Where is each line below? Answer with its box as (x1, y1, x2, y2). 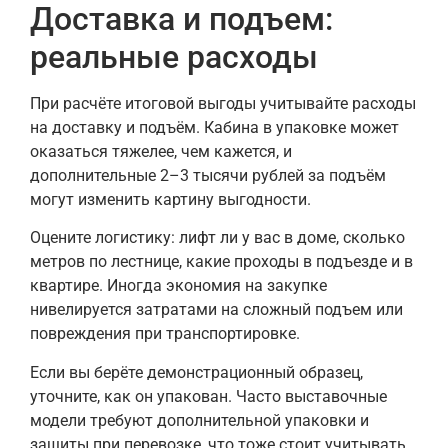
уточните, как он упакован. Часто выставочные (30, 386, 387, 406)
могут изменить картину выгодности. (30, 189, 311, 209)
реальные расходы (30, 37, 318, 76)
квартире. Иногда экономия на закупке (30, 276, 327, 296)
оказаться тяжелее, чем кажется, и (30, 141, 292, 161)
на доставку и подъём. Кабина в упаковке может (30, 117, 399, 137)
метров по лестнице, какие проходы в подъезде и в (30, 252, 413, 272)
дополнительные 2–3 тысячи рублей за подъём (30, 165, 386, 185)
